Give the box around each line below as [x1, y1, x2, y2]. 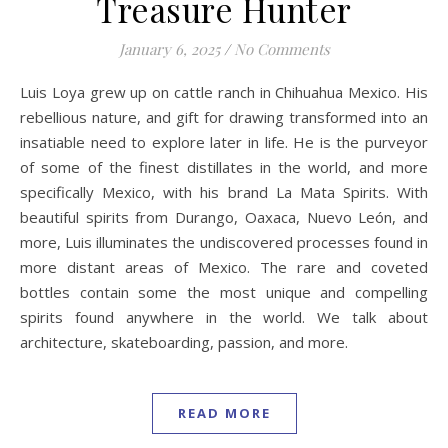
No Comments [233, 38, 330, 59]
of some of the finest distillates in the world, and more [20, 156, 428, 177]
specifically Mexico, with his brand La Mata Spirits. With [20, 181, 428, 202]
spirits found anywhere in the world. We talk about [20, 306, 428, 327]
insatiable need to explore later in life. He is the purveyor [20, 131, 428, 152]
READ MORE [177, 403, 271, 422]
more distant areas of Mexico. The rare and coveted [20, 256, 428, 277]
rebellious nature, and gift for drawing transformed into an [20, 106, 428, 127]
